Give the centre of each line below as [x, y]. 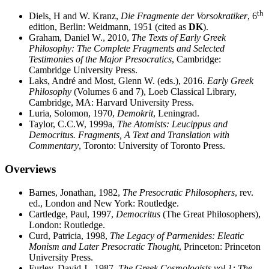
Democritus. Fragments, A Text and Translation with [129, 135]
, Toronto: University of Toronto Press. [152, 146]
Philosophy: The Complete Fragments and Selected [127, 49]
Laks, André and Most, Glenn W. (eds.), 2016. [118, 81]
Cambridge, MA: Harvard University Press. [111, 103]
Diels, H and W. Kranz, [75, 16]
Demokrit [135, 113]
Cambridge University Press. [83, 70]
